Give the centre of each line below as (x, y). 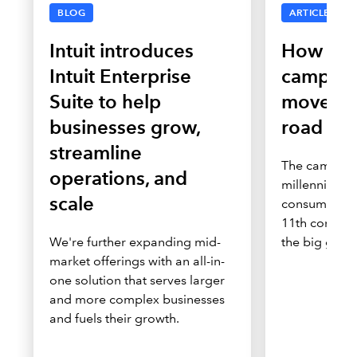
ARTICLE (310, 12)
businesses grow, (125, 127)
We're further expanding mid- (135, 242)
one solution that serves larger (137, 280)
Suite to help (105, 102)
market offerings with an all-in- (137, 261)
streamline (96, 153)
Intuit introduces (122, 51)
